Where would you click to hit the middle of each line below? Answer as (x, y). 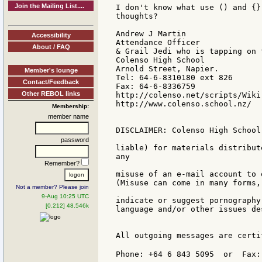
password (75, 139)
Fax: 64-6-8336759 (156, 87)
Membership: (70, 106)
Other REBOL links (51, 93)
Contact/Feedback (51, 82)
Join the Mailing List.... (50, 6)
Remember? (63, 163)
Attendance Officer (158, 43)
